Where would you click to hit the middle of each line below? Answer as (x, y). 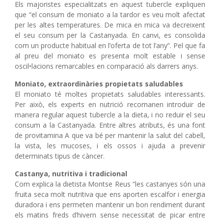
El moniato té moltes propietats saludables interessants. (110, 94)
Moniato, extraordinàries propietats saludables (99, 83)
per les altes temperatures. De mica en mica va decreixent (110, 25)
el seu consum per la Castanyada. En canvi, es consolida (110, 35)
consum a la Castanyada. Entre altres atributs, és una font (110, 125)
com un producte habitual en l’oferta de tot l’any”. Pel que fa (110, 45)
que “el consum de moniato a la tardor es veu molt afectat (110, 14)
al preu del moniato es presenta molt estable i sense (110, 55)
